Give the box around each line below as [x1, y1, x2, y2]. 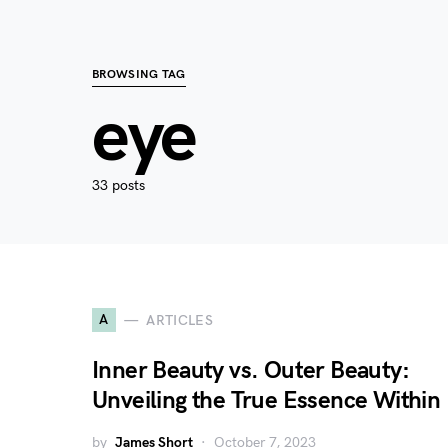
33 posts [92, 177, 145, 194]
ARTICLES [146, 311, 214, 329]
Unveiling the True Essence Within [92, 386, 441, 415]
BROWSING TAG [92, 67, 186, 82]
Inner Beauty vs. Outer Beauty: [92, 356, 409, 385]
